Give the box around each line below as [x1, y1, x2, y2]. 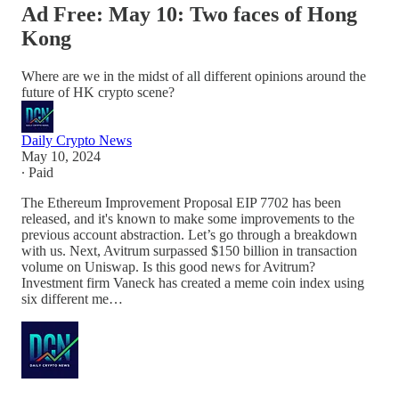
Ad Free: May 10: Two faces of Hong [21, 2, 357, 26]
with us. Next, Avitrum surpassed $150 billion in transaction [21, 242, 357, 258]
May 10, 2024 [21, 148, 101, 164]
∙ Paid [21, 164, 53, 180]
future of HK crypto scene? [21, 84, 175, 100]
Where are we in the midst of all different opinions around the [21, 68, 366, 84]
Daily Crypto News [21, 132, 132, 148]
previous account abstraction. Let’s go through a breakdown [21, 226, 357, 242]
